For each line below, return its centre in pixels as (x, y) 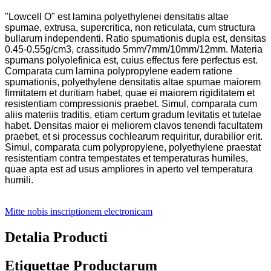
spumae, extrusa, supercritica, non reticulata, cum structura (130, 28)
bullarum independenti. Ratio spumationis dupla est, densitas (135, 39)
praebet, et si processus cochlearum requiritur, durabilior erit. (134, 137)
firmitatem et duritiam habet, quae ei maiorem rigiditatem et (130, 93)
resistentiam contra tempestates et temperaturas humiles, (126, 158)
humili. (19, 180)
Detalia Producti (56, 237)
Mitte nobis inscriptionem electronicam (79, 212)
